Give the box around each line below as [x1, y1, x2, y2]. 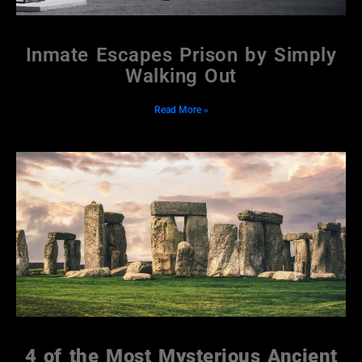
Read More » [154, 104, 208, 116]
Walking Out [125, 65, 237, 88]
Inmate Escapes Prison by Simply [25, 44, 337, 67]
